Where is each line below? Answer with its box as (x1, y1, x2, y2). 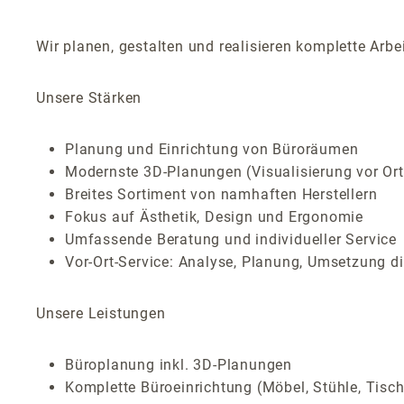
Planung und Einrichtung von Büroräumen (65, 141, 363, 158)
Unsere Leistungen (36, 305, 170, 322)
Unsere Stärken (36, 89, 146, 106)
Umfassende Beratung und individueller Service (65, 231, 401, 248)
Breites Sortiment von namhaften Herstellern (65, 186, 382, 203)
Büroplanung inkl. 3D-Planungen (65, 356, 297, 373)
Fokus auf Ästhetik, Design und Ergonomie (65, 208, 368, 225)
